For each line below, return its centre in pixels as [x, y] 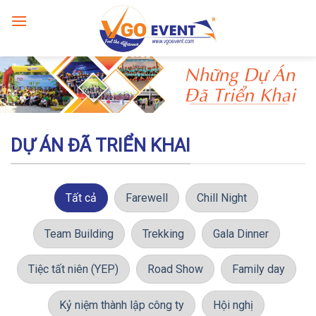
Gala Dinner [241, 233]
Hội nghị [233, 305]
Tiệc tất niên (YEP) [73, 269]
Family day [258, 269]
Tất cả [81, 198]
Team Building [79, 233]
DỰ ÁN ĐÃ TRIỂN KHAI [101, 145]
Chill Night [222, 198]
